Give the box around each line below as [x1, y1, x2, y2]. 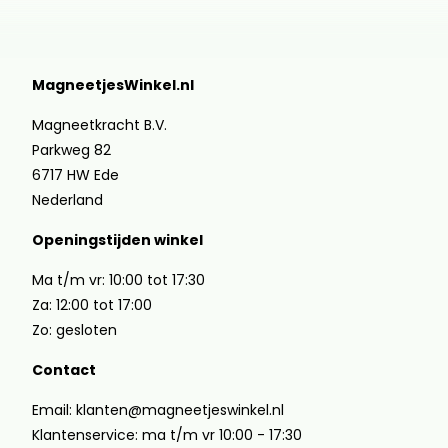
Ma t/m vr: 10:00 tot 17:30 [32, 270, 205, 290]
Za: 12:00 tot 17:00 [32, 295, 152, 315]
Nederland [32, 190, 103, 210]
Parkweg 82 [32, 140, 111, 160]
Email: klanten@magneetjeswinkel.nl [32, 400, 284, 420]
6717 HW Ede [32, 165, 119, 185]
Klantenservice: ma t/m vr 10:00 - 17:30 [32, 425, 302, 445]
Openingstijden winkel [32, 230, 203, 250]
